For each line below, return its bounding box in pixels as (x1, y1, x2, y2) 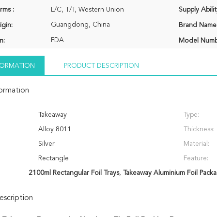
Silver (38, 140, 55, 147)
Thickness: (184, 126, 215, 133)
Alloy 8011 (38, 126, 71, 133)
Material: (184, 140, 209, 147)
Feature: (184, 155, 208, 162)
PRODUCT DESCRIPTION (64, 62, 139, 69)
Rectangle (38, 155, 69, 162)
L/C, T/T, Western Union (51, 6, 124, 13)
